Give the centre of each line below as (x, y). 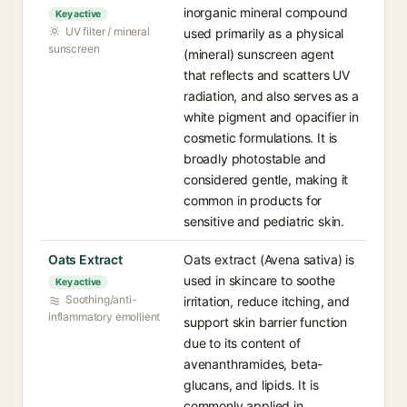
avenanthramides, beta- (253, 364)
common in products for (253, 200)
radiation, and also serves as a (271, 96)
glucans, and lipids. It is (251, 385)
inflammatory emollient (104, 317)
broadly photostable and (255, 159)
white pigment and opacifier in (271, 117)
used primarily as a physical (264, 33)
